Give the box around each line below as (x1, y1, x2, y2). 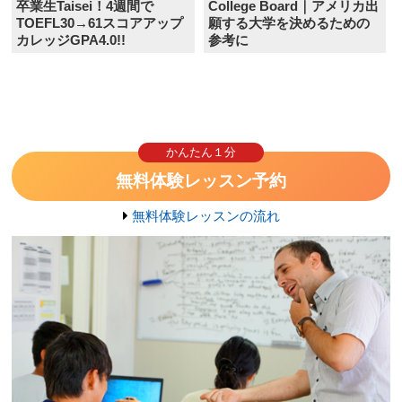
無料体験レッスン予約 (116, 170, 286, 191)
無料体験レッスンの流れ (131, 208, 280, 224)
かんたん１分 (166, 145, 236, 160)
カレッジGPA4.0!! (16, 32, 127, 48)
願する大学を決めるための (207, 15, 370, 31)
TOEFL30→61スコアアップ (16, 15, 184, 31)
